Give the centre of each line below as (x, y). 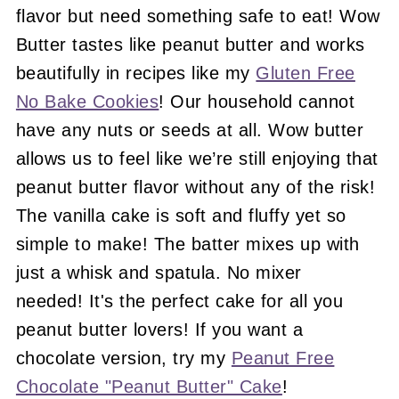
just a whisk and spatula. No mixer (159, 273)
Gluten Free (305, 73)
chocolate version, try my (123, 358)
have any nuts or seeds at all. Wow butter (190, 130)
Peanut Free (283, 358)
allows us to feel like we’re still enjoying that (197, 159)
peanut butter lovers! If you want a (159, 330)
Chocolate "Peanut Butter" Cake (149, 387)
